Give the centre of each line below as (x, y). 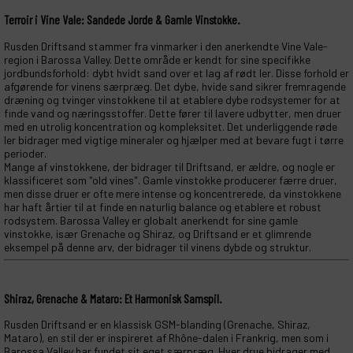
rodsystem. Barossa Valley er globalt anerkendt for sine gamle (151, 220)
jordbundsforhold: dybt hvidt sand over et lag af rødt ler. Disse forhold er (176, 72)
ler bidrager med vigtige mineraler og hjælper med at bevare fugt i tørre (174, 139)
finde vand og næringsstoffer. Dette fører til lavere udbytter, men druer (173, 113)
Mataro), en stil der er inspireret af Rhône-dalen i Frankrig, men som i (166, 338)
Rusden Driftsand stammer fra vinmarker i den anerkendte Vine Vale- (166, 46)
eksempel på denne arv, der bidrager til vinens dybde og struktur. (158, 247)
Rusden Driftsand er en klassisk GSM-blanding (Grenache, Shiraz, (157, 325)
